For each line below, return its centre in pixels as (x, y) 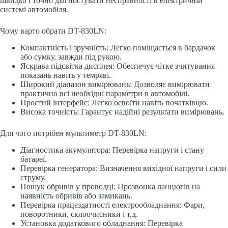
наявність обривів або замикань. (76, 195)
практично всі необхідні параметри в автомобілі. (105, 93)
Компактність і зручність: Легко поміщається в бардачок (118, 47)
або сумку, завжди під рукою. (71, 56)
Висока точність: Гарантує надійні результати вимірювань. (122, 111)
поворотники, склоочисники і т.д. (79, 214)
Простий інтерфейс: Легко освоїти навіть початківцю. (114, 102)
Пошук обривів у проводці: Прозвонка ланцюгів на (110, 186)
